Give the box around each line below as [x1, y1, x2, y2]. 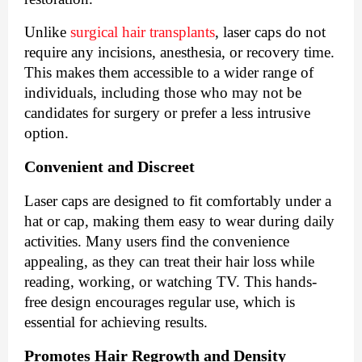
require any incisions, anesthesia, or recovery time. [24, 43, 335, 61]
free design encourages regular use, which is [24, 293, 295, 310]
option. [24, 124, 69, 141]
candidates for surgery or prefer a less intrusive [24, 103, 310, 121]
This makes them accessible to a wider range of [24, 63, 314, 81]
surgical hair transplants [70, 23, 215, 40]
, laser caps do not [215, 23, 326, 40]
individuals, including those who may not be [24, 83, 301, 101]
